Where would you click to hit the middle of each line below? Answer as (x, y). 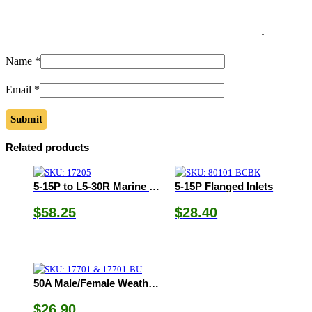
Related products (47, 147)
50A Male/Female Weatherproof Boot (154, 283)
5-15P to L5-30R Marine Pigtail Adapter (154, 186)
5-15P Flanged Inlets (224, 186)
